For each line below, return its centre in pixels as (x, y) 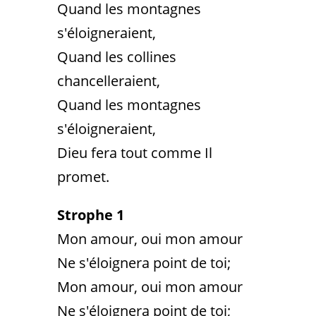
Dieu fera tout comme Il (134, 153)
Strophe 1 (90, 215)
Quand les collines (116, 57)
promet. (83, 177)
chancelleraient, (108, 81)
